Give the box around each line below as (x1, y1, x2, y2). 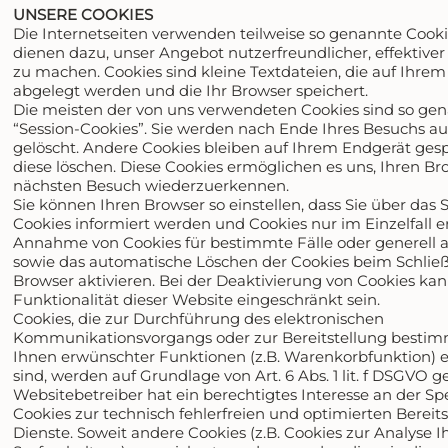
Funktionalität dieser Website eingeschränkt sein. (13, 289, 381, 309)
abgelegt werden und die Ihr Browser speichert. (13, 80, 369, 100)
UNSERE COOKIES (13, 4, 154, 24)
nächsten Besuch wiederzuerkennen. (13, 175, 290, 195)
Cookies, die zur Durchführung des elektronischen (13, 308, 385, 328)
